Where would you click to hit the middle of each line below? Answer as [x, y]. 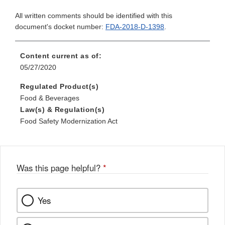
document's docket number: [60, 27]
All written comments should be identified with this [94, 16]
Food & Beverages [50, 98]
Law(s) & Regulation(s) [62, 110]
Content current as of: [61, 56]
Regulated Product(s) [59, 87]
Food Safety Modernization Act [69, 121]
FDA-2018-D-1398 [135, 27]
